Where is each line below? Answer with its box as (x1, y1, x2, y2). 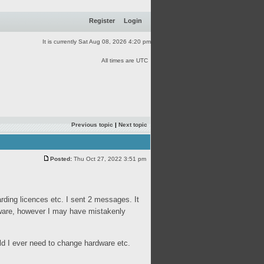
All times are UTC (101, 57, 148, 64)
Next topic (118, 121, 147, 128)
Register (89, 17, 115, 24)
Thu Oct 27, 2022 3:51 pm (72, 156, 148, 162)
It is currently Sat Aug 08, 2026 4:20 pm (42, 38, 151, 45)
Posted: (50, 156, 72, 162)
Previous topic (71, 121, 113, 128)
